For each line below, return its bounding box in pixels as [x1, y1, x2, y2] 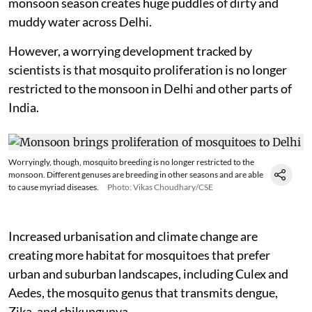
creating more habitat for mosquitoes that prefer [8, 247, 270, 263]
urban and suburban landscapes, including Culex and [8, 265, 288, 281]
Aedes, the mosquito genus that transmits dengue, [8, 284, 278, 300]
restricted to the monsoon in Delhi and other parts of [8, 80, 292, 96]
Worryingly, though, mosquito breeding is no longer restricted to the [8, 156, 254, 167]
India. [8, 99, 39, 115]
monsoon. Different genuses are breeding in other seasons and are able [8, 169, 263, 180]
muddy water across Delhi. [8, 13, 152, 29]
